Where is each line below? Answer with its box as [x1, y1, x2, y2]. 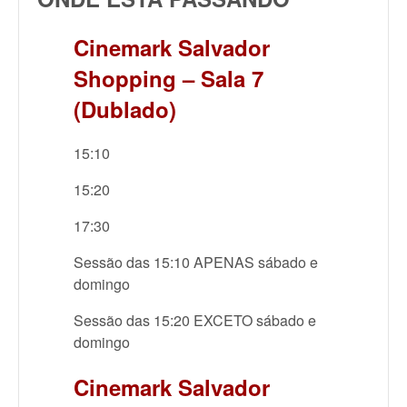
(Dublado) [74, 93, 176, 124]
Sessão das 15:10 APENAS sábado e [74, 251, 318, 273]
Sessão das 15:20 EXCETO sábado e [74, 309, 316, 331]
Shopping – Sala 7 [74, 62, 263, 94]
